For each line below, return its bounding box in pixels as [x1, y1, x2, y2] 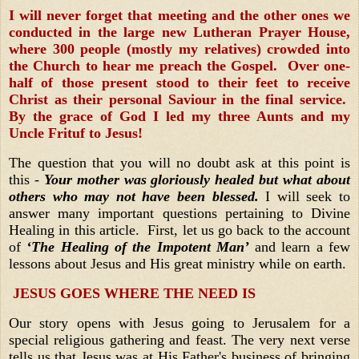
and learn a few [248, 238, 351, 255]
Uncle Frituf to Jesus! [9, 125, 143, 142]
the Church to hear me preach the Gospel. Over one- [9, 58, 350, 75]
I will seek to [258, 188, 351, 204]
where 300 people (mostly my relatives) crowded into [9, 41, 350, 58]
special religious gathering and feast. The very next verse [9, 331, 350, 348]
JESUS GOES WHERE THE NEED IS [13, 284, 256, 301]
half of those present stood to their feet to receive [9, 75, 350, 91]
